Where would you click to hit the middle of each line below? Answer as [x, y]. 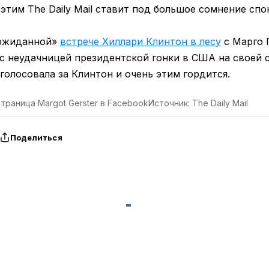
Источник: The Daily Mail [198, 103]
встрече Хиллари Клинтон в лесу [141, 41]
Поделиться [36, 137]
